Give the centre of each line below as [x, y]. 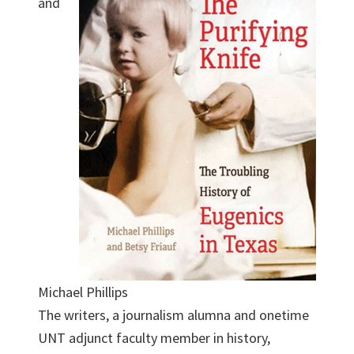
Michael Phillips [83, 292]
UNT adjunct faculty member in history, [154, 338]
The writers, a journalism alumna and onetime [173, 315]
